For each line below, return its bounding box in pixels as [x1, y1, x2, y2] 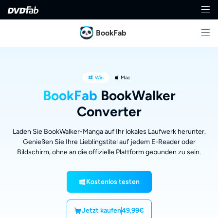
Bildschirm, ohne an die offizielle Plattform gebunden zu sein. [17, 147, 201, 156]
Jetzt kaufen [82, 206, 122, 215]
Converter [76, 103, 142, 120]
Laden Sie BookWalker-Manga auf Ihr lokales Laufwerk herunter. [12, 127, 206, 136]
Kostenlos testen [86, 177, 140, 186]
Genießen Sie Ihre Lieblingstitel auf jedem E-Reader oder [22, 137, 196, 146]
